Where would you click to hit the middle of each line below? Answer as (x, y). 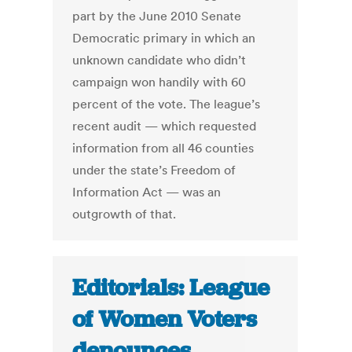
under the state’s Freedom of (154, 170)
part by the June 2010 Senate (157, 16)
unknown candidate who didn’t (159, 60)
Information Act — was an (147, 192)
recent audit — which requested (165, 126)
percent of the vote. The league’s (167, 104)
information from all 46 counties (163, 148)
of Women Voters (165, 319)
